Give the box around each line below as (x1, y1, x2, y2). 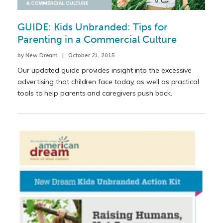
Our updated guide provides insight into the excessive (17, 66, 192, 75)
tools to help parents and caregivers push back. (17, 89, 172, 98)
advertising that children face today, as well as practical (17, 77, 199, 87)
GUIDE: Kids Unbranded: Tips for (17, 21, 168, 33)
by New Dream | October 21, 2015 (17, 52, 115, 59)
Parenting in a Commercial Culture (17, 33, 177, 46)
